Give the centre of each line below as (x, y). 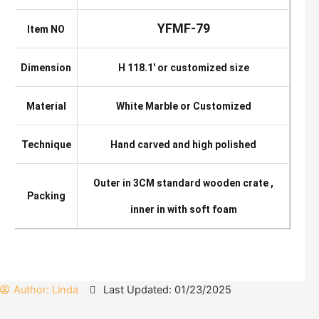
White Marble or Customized (183, 106)
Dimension (46, 67)
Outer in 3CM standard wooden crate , (183, 183)
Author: (31, 289)
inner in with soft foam (183, 209)
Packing (46, 195)
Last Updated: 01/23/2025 (167, 289)
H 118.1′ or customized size (183, 67)
